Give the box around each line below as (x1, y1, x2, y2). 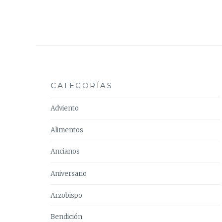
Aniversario (51, 169, 87, 178)
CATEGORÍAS (51, 80, 112, 90)
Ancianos (51, 147, 80, 156)
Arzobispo (51, 191, 82, 200)
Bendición (51, 212, 82, 221)
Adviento (51, 104, 79, 112)
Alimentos (51, 125, 83, 134)
